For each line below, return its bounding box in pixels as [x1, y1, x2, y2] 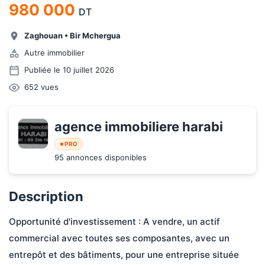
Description [9, 189, 83, 204]
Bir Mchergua [70, 31, 121, 40]
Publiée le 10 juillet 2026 [24, 65, 114, 75]
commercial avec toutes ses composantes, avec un [9, 232, 232, 244]
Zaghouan [24, 31, 63, 40]
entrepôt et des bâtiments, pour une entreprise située [9, 249, 241, 260]
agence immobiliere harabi [54, 119, 223, 134]
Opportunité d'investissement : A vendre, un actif [9, 216, 222, 227]
